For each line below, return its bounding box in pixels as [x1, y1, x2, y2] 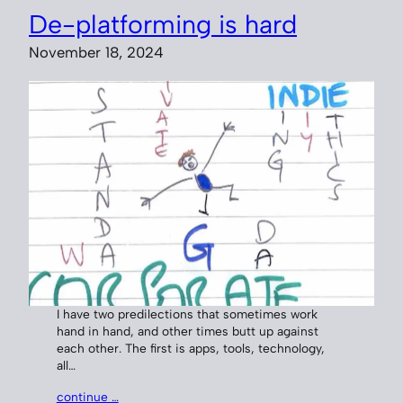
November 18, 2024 [29, 43, 164, 61]
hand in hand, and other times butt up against [56, 324, 318, 338]
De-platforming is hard [29, 9, 297, 40]
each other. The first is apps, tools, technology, [56, 341, 325, 355]
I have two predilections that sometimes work [56, 307, 318, 321]
